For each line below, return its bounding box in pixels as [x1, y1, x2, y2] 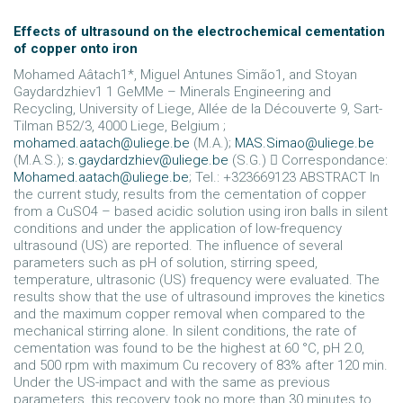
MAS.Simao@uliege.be [235, 135, 374, 151]
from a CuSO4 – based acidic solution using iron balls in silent [13, 203, 388, 219]
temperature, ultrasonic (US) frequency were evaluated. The [13, 272, 380, 288]
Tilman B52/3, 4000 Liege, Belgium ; [13, 118, 226, 134]
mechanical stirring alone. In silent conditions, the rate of [13, 323, 356, 339]
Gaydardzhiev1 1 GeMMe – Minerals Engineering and [13, 84, 331, 100]
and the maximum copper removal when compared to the [13, 306, 365, 322]
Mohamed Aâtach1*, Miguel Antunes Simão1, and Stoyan [13, 67, 357, 83]
